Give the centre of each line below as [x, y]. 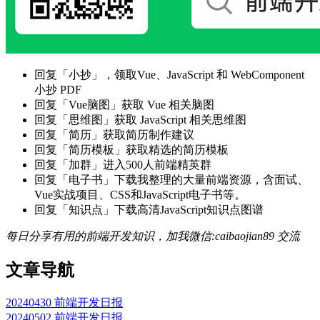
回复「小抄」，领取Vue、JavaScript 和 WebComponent [169, 75]
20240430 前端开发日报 [64, 303]
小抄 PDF [58, 90]
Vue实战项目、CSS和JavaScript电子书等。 [140, 195]
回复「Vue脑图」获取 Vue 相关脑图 [124, 105]
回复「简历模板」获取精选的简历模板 [131, 150]
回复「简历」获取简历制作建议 [114, 135]
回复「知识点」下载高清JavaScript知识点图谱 [149, 210]
